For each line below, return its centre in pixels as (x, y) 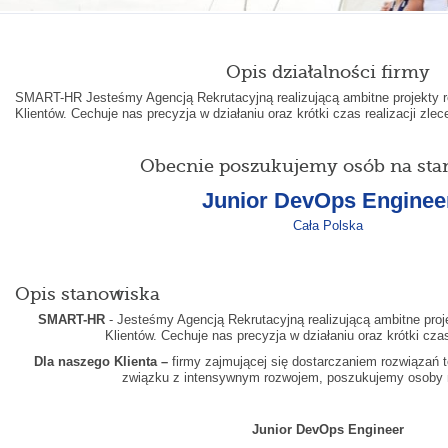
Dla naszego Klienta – (101, 361)
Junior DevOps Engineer (328, 429)
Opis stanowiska (87, 293)
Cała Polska (328, 225)
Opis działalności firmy (328, 71)
